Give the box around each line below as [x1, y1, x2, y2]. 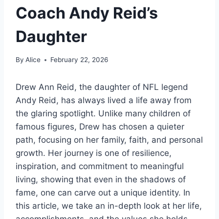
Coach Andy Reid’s [16, 3, 158, 22]
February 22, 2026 [50, 56, 109, 64]
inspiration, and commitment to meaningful [16, 161, 184, 172]
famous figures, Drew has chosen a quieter [16, 122, 184, 132]
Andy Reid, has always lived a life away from [16, 95, 192, 106]
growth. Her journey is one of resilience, [16, 148, 172, 158]
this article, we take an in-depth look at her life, [16, 201, 202, 211]
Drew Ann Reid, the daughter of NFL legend [16, 82, 188, 92]
